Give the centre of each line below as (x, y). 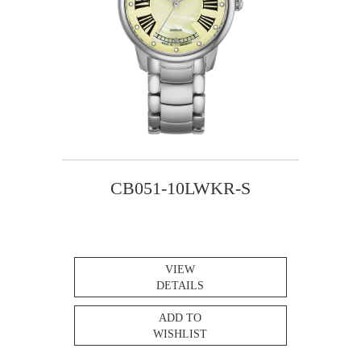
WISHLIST (180, 334)
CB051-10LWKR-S (180, 189)
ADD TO (180, 318)
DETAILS (180, 286)
